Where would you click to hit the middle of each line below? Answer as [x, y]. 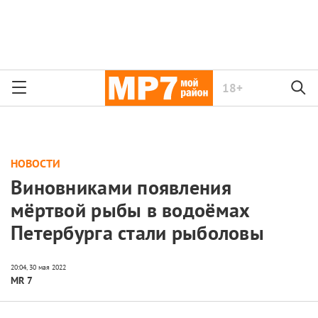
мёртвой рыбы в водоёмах [131, 210]
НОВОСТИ [35, 163]
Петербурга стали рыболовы [137, 233]
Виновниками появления [121, 187]
